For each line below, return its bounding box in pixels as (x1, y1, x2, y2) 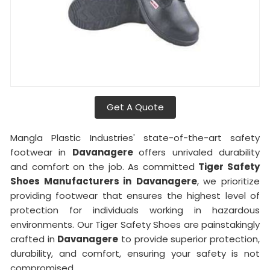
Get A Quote (106, 100, 164, 113)
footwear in (10, 145, 72, 159)
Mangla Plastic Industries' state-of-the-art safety (10, 131, 260, 144)
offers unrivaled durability (139, 145, 260, 159)
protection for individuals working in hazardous (10, 203, 260, 216)
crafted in (10, 232, 58, 245)
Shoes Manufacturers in (10, 174, 132, 187)
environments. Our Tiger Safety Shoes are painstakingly (10, 218, 260, 231)
